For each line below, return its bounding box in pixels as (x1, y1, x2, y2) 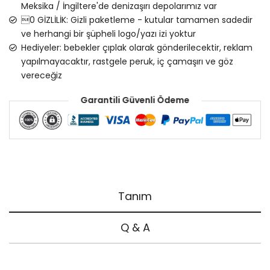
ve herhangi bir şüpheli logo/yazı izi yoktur (20, 27, 196, 40)
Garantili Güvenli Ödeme (80, 94, 190, 107)
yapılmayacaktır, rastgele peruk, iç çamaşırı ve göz (20, 55, 233, 67)
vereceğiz (20, 69, 62, 81)
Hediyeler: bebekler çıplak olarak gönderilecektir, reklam (20, 41, 253, 54)
